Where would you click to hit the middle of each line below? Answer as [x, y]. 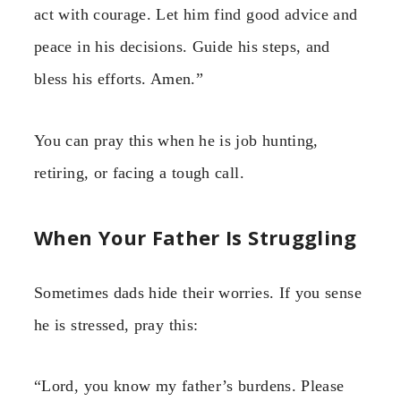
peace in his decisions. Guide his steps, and [182, 47]
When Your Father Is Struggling [196, 237]
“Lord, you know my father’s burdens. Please [189, 386]
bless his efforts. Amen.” [119, 79]
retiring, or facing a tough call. [139, 172]
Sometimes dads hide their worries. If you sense [198, 292]
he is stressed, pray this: [116, 324]
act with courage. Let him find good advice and [196, 15]
